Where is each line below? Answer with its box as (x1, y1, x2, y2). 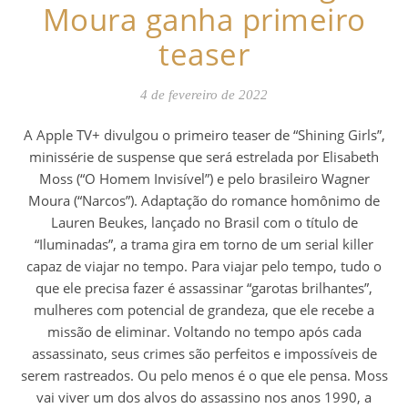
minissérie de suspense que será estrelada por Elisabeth (29, 148, 379, 167)
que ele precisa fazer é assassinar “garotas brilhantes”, (36, 279, 372, 298)
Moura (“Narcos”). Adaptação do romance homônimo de (28, 191, 380, 210)
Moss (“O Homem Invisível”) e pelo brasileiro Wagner (38, 169, 370, 189)
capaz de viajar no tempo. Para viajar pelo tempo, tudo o (26, 257, 382, 276)
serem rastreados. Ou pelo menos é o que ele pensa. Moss (20, 366, 388, 385)
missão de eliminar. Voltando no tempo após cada (46, 322, 362, 342)
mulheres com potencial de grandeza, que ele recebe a (34, 301, 374, 320)
